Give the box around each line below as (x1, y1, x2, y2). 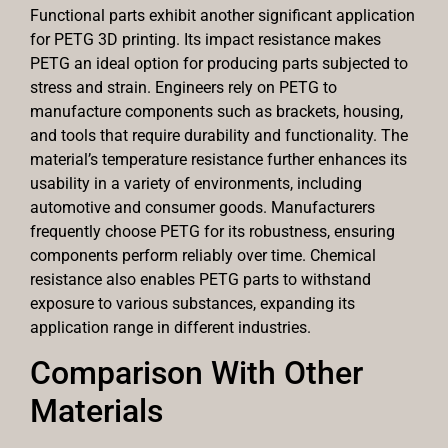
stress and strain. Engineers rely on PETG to (30, 77, 337, 97)
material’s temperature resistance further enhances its (30, 149, 407, 169)
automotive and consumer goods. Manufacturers (30, 197, 375, 217)
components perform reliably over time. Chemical (30, 245, 376, 265)
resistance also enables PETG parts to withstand (30, 269, 371, 289)
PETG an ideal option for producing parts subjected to (30, 53, 408, 73)
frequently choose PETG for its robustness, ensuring (30, 221, 395, 241)
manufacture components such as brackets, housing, (30, 101, 403, 121)
